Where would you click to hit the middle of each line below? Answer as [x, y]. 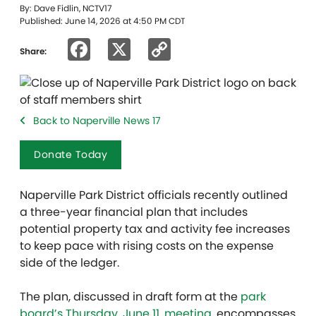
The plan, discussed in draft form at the [130, 297]
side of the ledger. [71, 263]
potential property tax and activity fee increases [155, 229]
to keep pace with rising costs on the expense [147, 246]
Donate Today [71, 154]
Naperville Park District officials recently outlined [154, 195]
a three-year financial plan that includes [134, 212]
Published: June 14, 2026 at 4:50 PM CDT [102, 21]
